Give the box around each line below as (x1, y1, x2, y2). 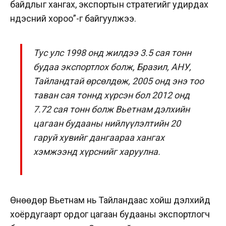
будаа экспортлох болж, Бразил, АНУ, (33, 61, 192, 72)
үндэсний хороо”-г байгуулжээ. (10, 13, 138, 24)
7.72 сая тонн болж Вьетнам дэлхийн (33, 103, 190, 115)
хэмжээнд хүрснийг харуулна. (33, 146, 161, 157)
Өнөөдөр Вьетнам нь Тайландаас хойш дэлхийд (10, 195, 210, 206)
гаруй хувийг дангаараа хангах (33, 132, 165, 143)
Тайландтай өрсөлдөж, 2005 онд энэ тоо (33, 75, 204, 86)
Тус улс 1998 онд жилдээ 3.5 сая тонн (33, 47, 192, 58)
